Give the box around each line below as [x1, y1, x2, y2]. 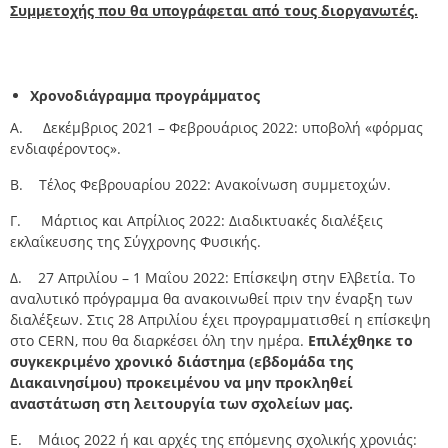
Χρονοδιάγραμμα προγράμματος [30, 86, 260, 106]
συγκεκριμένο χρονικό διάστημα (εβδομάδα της [10, 352, 353, 372]
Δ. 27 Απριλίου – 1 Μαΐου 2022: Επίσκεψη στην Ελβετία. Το [10, 268, 415, 288]
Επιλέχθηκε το [308, 331, 413, 351]
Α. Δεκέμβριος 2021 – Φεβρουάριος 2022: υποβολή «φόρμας [10, 118, 423, 138]
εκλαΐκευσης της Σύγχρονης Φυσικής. [10, 232, 261, 252]
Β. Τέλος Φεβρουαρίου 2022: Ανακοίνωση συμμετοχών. [10, 175, 391, 195]
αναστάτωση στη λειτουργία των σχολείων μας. [10, 394, 353, 414]
